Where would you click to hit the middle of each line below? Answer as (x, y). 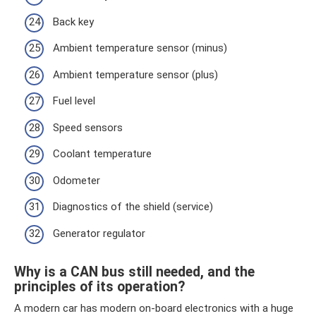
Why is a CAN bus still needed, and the (134, 272)
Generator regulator (99, 233)
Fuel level (74, 101)
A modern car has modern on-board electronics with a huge (154, 308)
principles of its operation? (99, 286)
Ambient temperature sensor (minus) (140, 48)
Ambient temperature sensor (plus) (135, 74)
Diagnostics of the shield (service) (133, 207)
